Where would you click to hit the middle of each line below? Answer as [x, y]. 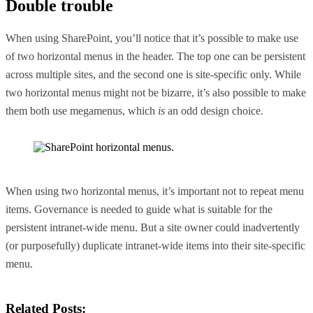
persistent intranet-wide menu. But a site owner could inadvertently [153, 228]
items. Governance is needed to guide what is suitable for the [139, 210]
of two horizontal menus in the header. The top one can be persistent [155, 57]
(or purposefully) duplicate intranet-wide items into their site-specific [155, 246]
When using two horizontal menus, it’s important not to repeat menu [155, 191]
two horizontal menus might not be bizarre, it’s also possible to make [156, 93]
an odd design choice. [214, 111]
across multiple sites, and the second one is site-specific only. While [153, 75]
